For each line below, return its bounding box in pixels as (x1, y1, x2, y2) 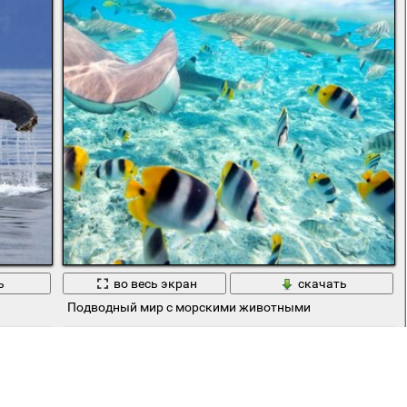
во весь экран (113, 276, 197, 292)
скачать (297, 276, 347, 292)
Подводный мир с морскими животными (66, 300, 311, 315)
